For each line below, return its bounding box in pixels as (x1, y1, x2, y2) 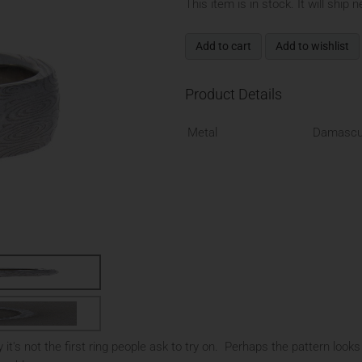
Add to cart (195, 40, 251, 53)
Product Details (184, 86, 282, 103)
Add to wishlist (275, 40, 349, 53)
